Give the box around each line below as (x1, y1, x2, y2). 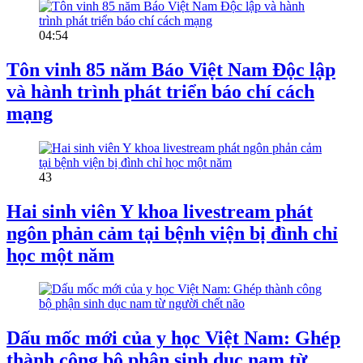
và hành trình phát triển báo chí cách (6, 80, 314, 102)
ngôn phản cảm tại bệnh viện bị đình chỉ (6, 222, 338, 244)
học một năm (6, 244, 114, 266)
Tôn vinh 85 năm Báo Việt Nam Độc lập (6, 58, 335, 80)
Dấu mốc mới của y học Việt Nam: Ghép (6, 327, 340, 349)
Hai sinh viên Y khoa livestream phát (6, 200, 313, 222)
